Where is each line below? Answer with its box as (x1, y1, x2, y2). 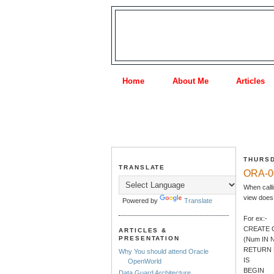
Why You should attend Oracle (119, 248, 209, 256)
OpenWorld (128, 257, 162, 265)
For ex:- (243, 214, 268, 222)
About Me (172, 76, 209, 86)
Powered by (119, 196, 160, 204)
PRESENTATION (119, 235, 180, 242)
